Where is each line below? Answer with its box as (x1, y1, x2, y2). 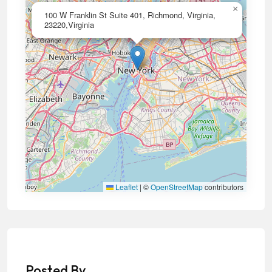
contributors (203, 182, 243, 192)
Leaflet (114, 182, 138, 192)
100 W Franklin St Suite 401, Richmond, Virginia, (44, 9, 216, 21)
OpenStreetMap (151, 182, 203, 192)
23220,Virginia (44, 19, 94, 30)
